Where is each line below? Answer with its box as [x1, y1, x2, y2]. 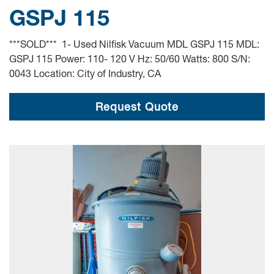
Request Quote [95, 100, 179, 113]
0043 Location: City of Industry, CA [9, 67, 161, 79]
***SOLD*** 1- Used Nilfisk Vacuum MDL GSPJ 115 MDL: [9, 38, 259, 50]
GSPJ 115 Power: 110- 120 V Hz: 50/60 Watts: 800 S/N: [9, 53, 250, 64]
